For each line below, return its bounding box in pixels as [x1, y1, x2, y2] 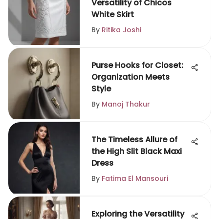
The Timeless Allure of [91, 134, 177, 145]
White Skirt [91, 9, 134, 20]
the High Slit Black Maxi [91, 146, 182, 157]
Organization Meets [91, 71, 170, 83]
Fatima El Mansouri [102, 174, 168, 183]
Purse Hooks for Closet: [91, 60, 183, 71]
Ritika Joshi [102, 25, 141, 35]
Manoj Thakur [102, 99, 150, 109]
